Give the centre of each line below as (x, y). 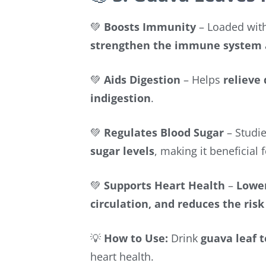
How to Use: (136, 238)
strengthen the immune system (176, 45)
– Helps (202, 79)
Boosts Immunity (150, 26)
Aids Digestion (142, 79)
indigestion (121, 98)
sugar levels (122, 151)
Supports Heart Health (164, 185)
